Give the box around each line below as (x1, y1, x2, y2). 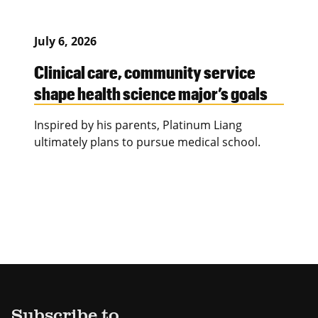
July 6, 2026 (34, 33, 97, 49)
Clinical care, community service (34, 60, 256, 82)
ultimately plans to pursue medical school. (34, 133, 261, 150)
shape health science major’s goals (34, 82, 268, 104)
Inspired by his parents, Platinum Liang (34, 116, 242, 133)
